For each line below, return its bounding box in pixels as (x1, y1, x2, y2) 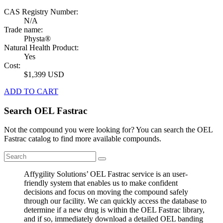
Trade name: (4, 25, 43, 34)
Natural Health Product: (4, 43, 79, 52)
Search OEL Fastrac (4, 105, 87, 116)
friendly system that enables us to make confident (24, 179, 178, 188)
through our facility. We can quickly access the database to (24, 197, 207, 206)
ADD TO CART (4, 87, 58, 96)
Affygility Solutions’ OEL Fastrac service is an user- (24, 170, 188, 179)
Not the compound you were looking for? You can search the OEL (4, 125, 213, 134)
